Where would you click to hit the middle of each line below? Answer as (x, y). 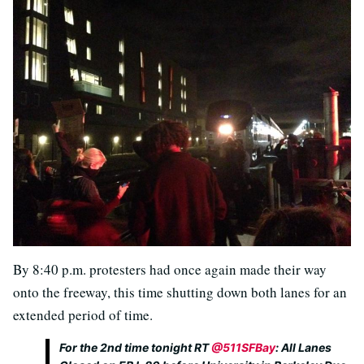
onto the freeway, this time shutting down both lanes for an (180, 292)
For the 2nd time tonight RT (135, 348)
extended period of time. (83, 315)
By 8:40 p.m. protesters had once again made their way (170, 270)
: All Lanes (303, 348)
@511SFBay (243, 348)
